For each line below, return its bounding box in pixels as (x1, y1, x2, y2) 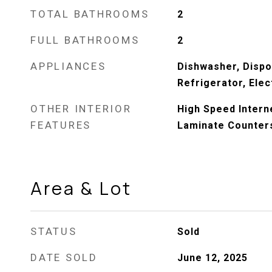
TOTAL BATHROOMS (30, 8, 149, 20)
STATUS (30, 225, 77, 237)
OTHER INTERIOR (30, 103, 132, 115)
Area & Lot (30, 176, 132, 200)
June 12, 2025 (177, 252, 248, 263)
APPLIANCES (30, 60, 106, 72)
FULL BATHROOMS (30, 34, 140, 46)
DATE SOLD (30, 251, 98, 263)
